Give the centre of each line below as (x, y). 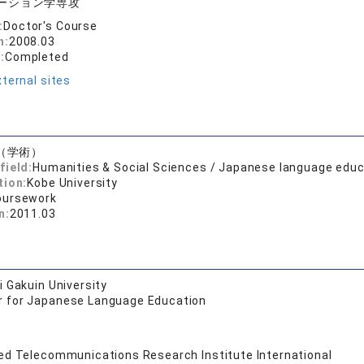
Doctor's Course (50, 26)
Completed (37, 57)
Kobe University (72, 183)
